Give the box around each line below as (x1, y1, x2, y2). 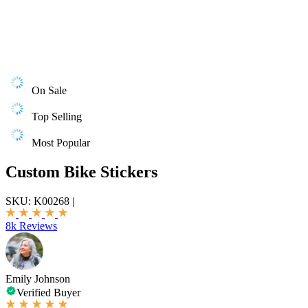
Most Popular (32, 137, 90, 148)
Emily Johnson (5, 272, 70, 285)
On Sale (32, 85, 67, 96)
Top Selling (32, 111, 82, 122)
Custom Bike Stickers (5, 162, 157, 181)
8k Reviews (5, 219, 57, 232)
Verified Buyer (16, 286, 80, 298)
